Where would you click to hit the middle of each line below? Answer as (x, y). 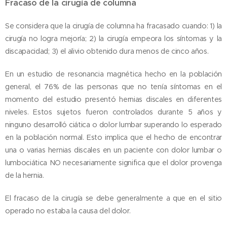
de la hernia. (25, 175)
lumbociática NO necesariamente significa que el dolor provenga (113, 163)
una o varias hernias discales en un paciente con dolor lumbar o (113, 150)
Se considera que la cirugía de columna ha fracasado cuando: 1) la (113, 26)
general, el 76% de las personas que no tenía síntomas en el (113, 87)
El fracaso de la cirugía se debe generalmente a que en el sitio (113, 198)
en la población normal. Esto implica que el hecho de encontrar (113, 137)
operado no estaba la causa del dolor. (68, 211)
